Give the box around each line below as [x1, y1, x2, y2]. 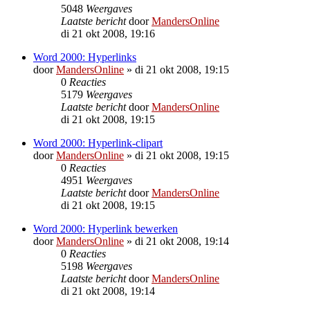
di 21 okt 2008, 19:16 [61, 27, 155, 39]
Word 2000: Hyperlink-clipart [33, 136, 163, 149]
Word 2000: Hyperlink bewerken [33, 222, 178, 235]
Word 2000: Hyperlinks [33, 51, 136, 63]
